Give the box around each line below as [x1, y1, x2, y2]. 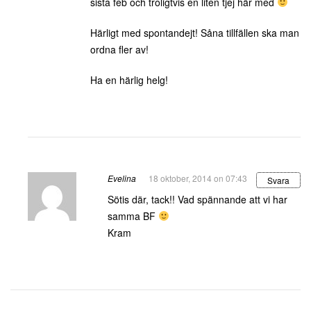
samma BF [108, 209, 158, 223]
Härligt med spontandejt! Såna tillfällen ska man [90, 26, 299, 40]
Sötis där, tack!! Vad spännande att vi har [108, 192, 287, 206]
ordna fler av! [90, 42, 149, 56]
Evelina [108, 172, 136, 184]
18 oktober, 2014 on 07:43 [149, 172, 247, 184]
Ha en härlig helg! [90, 73, 168, 87]
